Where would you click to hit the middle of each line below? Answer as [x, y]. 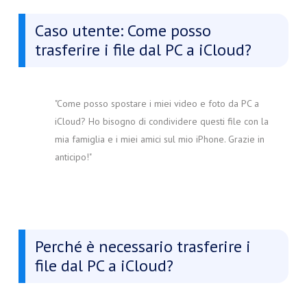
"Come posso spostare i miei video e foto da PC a [157, 104]
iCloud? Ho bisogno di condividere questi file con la [161, 122]
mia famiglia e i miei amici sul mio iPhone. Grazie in [159, 139]
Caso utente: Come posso [123, 31]
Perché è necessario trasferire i [143, 247]
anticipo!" [73, 157]
